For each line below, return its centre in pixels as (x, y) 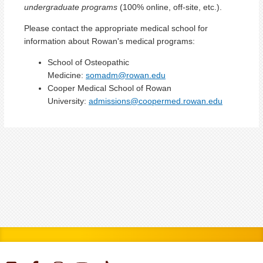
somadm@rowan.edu (126, 75)
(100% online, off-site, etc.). (170, 7)
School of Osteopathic (88, 62)
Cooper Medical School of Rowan (109, 88)
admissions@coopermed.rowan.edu (156, 101)
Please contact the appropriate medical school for (116, 28)
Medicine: (67, 75)
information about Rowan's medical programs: (109, 41)
